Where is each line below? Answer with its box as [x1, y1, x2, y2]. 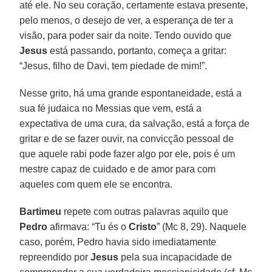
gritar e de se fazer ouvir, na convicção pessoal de [19, 133, 234, 144]
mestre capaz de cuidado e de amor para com [19, 163, 216, 174]
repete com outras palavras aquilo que [61, 206, 229, 217]
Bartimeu [19, 206, 62, 217]
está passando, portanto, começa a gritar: [47, 45, 227, 56]
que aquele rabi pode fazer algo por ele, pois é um [19, 148, 236, 159]
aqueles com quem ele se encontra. [19, 178, 173, 189]
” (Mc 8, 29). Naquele [157, 221, 247, 232]
